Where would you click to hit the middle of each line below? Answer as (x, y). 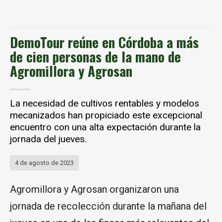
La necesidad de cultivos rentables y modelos (105, 103)
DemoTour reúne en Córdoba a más (104, 42)
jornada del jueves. (48, 139)
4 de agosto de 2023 (44, 163)
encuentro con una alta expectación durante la (105, 127)
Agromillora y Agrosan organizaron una (94, 189)
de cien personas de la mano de (95, 56)
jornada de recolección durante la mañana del (108, 206)
